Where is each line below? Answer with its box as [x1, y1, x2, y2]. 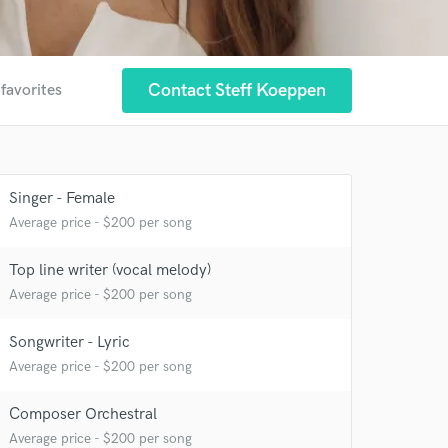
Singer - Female [9, 189, 115, 208]
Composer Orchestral [9, 405, 157, 424]
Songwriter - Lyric [9, 333, 130, 352]
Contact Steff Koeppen [148, 80, 326, 101]
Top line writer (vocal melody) [9, 261, 211, 280]
